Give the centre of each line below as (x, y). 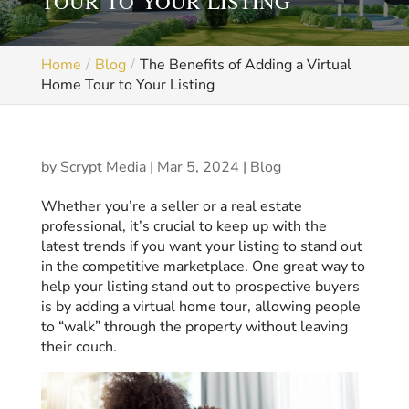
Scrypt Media (103, 167)
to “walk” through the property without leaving (194, 327)
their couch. (79, 347)
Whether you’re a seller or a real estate (171, 206)
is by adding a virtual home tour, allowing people (200, 307)
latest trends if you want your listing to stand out (201, 246)
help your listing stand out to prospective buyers (200, 287)
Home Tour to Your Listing (127, 85)
